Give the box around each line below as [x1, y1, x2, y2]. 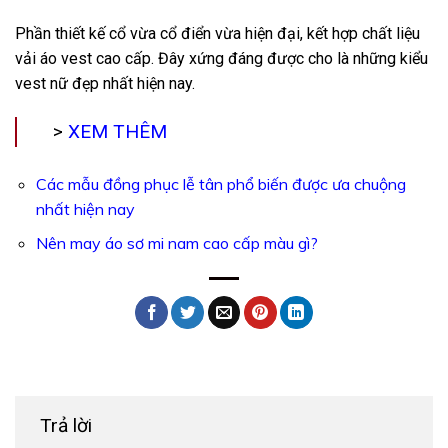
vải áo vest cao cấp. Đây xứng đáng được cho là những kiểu [15, 48, 428, 68]
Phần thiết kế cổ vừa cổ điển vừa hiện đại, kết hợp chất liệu [15, 23, 420, 43]
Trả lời [40, 414, 97, 438]
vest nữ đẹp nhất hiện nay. [15, 73, 195, 93]
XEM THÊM [63, 119, 167, 143]
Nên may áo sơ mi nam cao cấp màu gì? [35, 233, 318, 254]
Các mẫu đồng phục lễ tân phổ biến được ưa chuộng [35, 173, 406, 194]
